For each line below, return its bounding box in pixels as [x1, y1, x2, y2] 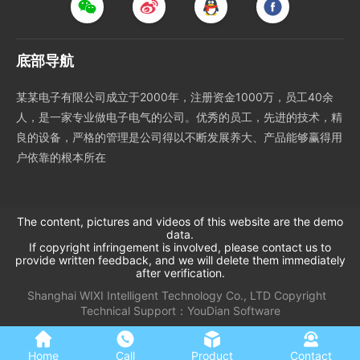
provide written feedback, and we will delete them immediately [14, 253, 346, 267]
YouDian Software [186, 304, 280, 317]
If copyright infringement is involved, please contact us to [29, 240, 331, 254]
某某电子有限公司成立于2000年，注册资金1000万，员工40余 [16, 90, 333, 104]
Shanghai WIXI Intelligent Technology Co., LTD [27, 288, 271, 302]
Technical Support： [80, 304, 187, 317]
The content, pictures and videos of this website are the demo [17, 215, 343, 228]
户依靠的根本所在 [16, 150, 106, 164]
